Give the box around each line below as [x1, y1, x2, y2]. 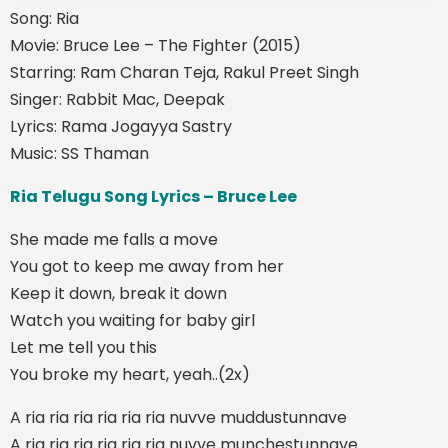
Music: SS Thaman [10, 141, 149, 165]
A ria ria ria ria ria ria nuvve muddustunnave [10, 405, 347, 429]
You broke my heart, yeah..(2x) [10, 362, 250, 386]
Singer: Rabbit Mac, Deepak [10, 87, 225, 111]
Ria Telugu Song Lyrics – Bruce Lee [10, 184, 297, 208]
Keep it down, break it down [10, 281, 227, 305]
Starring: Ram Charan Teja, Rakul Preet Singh [10, 60, 359, 84]
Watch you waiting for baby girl [10, 308, 255, 332]
